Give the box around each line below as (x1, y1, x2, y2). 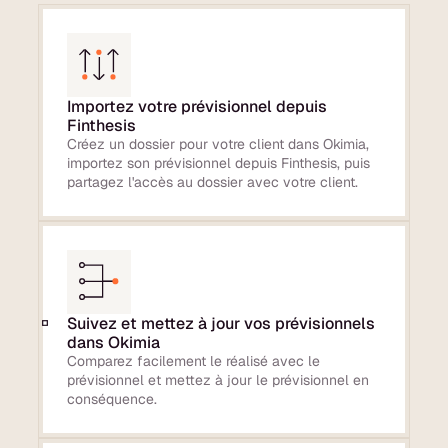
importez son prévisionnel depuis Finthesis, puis (67, 153, 371, 172)
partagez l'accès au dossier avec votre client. (67, 172, 359, 191)
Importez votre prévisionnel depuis (67, 95, 328, 117)
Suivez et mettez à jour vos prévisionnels (67, 312, 376, 334)
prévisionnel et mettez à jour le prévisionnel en (67, 370, 370, 389)
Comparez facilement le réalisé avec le (67, 351, 321, 370)
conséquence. (67, 389, 158, 408)
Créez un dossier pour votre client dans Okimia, (67, 134, 370, 153)
